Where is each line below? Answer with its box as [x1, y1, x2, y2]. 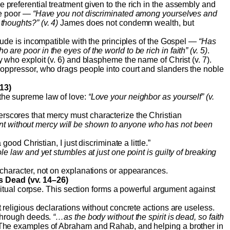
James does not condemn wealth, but [58, 18, 194, 28]
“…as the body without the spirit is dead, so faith [53, 213, 224, 222]
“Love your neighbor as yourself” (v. [88, 92, 214, 102]
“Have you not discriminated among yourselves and [32, 9, 217, 18]
